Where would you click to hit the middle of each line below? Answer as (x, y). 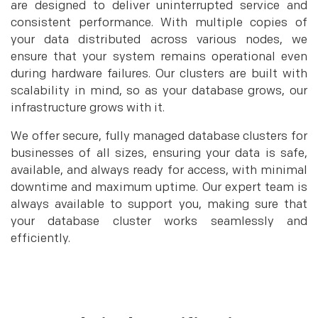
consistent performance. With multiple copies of (159, 23)
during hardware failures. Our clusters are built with (159, 74)
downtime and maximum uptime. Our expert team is (159, 187)
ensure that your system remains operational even (159, 57)
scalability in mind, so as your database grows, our (159, 91)
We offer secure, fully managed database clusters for (159, 136)
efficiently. (40, 238)
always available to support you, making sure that (159, 204)
